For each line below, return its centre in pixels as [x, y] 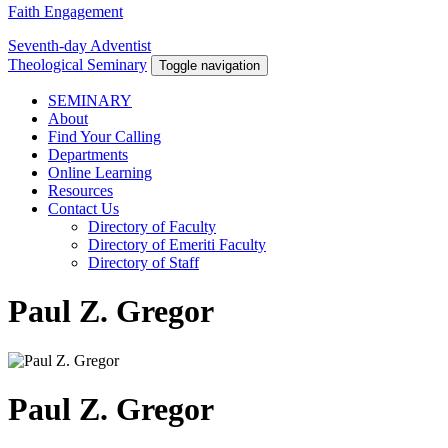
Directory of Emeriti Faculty [177, 245]
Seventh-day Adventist [79, 46]
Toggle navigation [209, 66]
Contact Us [83, 209]
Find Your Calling [104, 137]
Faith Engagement [65, 12]
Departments [88, 155]
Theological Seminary [77, 65]
